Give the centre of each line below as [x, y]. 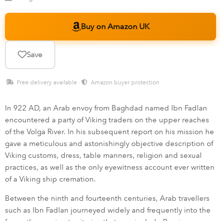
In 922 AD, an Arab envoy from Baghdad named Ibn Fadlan [106, 108]
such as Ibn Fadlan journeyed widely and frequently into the [108, 210]
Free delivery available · [48, 83]
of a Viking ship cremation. [50, 179]
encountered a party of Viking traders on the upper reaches [107, 120]
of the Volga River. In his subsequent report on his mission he [110, 132]
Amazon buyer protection [124, 83]
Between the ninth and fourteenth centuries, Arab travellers [107, 199]
